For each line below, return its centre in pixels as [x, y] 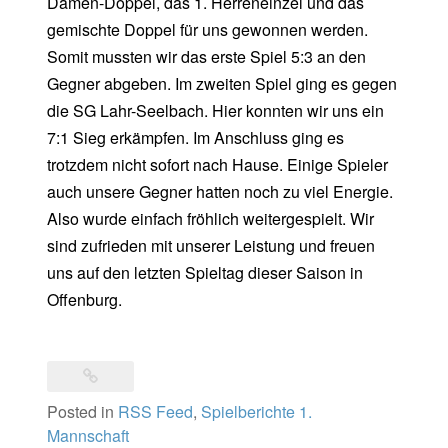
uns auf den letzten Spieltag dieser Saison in [205, 273]
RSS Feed [155, 411]
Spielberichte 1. [256, 411]
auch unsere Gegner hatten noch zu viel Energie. [220, 192]
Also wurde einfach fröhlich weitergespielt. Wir [210, 219]
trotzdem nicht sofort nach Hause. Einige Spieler [217, 165]
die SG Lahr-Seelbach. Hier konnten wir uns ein [215, 111]
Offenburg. [84, 300]
